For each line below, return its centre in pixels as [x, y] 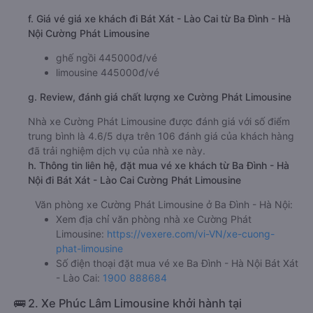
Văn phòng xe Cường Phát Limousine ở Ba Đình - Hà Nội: [164, 205]
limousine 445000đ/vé [108, 73]
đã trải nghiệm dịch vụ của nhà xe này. [117, 151]
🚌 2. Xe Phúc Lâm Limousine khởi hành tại [128, 304]
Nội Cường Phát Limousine [89, 34]
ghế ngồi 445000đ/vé [107, 58]
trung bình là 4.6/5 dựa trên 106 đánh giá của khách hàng [161, 136]
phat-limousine [89, 249]
